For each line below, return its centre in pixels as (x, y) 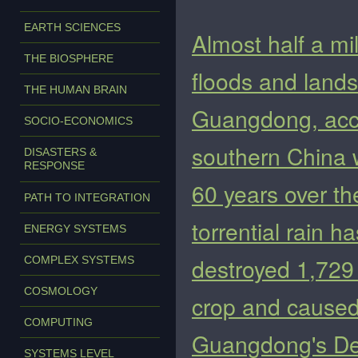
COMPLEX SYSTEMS (79, 260)
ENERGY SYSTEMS (75, 229)
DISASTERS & (60, 152)
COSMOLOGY (61, 291)
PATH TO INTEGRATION (87, 197)
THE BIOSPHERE (69, 58)
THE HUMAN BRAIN (76, 89)
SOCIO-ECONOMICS (78, 121)
